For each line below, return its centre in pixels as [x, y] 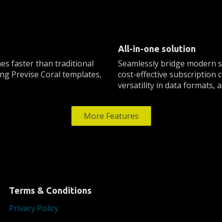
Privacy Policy [34, 208]
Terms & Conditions [50, 191]
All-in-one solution [157, 48]
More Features [111, 116]
